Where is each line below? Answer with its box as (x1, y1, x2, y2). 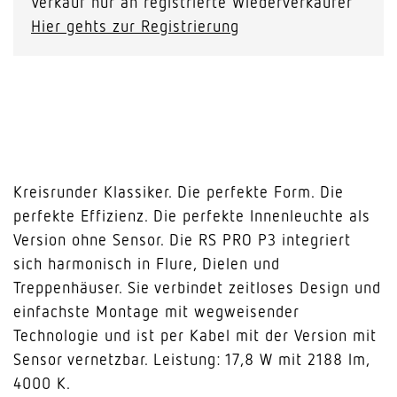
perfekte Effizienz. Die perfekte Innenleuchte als (13, 206, 370, 225)
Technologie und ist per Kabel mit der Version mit (13, 325, 377, 345)
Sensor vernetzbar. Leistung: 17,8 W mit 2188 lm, (13, 349, 370, 369)
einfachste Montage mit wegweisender (13, 301, 300, 321)
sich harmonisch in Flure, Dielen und (13, 253, 280, 273)
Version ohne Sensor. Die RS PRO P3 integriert (13, 230, 351, 249)
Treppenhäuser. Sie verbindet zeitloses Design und (13, 277, 381, 297)
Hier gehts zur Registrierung (31, 16, 239, 35)
